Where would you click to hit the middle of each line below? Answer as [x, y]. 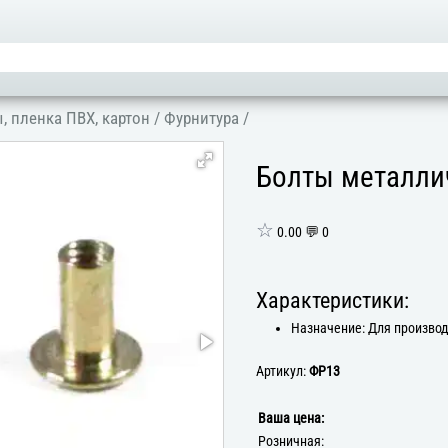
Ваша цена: [291, 418]
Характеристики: [332, 300]
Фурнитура [202, 118]
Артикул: [282, 371]
